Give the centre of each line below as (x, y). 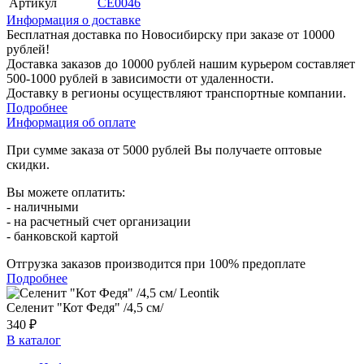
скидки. (28, 164)
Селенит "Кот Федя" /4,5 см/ (85, 307)
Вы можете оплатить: (66, 192)
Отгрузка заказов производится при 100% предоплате (156, 263)
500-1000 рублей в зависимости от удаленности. (140, 78)
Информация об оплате (71, 122)
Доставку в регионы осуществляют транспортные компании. (176, 93)
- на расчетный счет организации (99, 221)
